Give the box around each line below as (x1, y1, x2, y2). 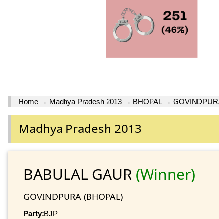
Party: (23, 209, 44, 218)
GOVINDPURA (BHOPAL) (23, 190, 123, 202)
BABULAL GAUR (23, 164, 136, 184)
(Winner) (136, 164, 195, 184)
